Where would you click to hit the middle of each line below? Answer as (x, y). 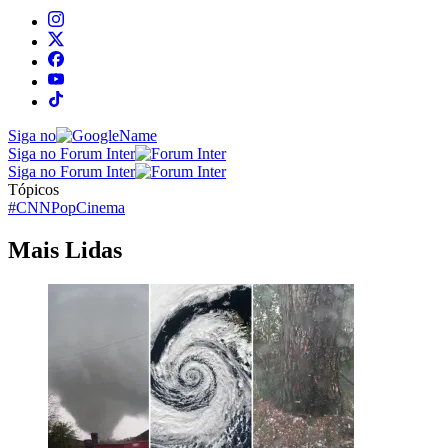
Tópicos (33, 189)
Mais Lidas (65, 249)
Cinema (100, 207)
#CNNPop (42, 207)
